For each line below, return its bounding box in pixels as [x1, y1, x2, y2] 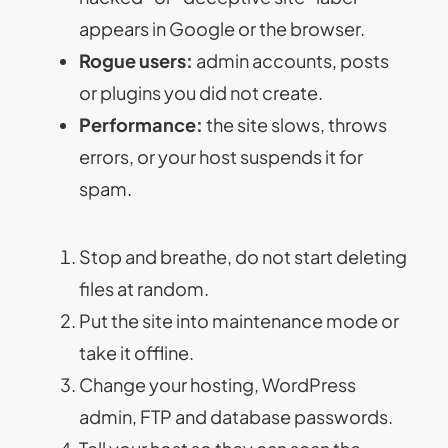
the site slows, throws [203, 112, 388, 136]
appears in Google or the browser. [79, 16, 366, 40]
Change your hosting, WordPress [79, 372, 357, 396]
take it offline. [79, 340, 195, 364]
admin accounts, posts [193, 48, 390, 72]
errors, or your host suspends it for [79, 144, 364, 168]
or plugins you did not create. [79, 80, 324, 104]
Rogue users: [79, 48, 194, 72]
